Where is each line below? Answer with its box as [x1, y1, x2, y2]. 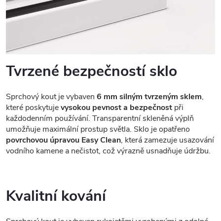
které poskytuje [6, 102, 61, 113]
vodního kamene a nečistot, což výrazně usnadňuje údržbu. [6, 146, 211, 157]
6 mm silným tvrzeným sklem [97, 91, 202, 103]
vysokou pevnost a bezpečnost [61, 102, 172, 113]
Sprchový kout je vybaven [6, 91, 97, 103]
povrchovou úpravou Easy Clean [6, 135, 121, 146]
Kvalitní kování [6, 186, 106, 207]
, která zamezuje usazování [121, 135, 214, 146]
